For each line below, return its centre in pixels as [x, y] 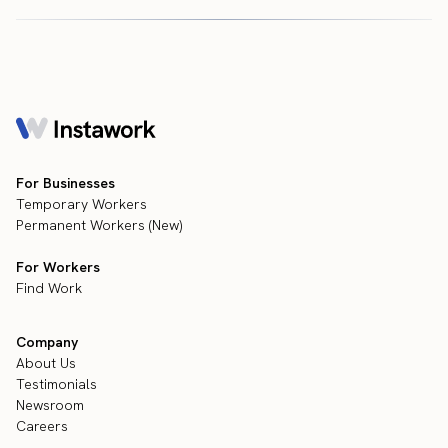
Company [47, 341]
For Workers [58, 266]
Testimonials [56, 383]
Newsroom [50, 404]
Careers [42, 425]
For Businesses [65, 182]
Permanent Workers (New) [99, 224]
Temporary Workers [81, 203]
